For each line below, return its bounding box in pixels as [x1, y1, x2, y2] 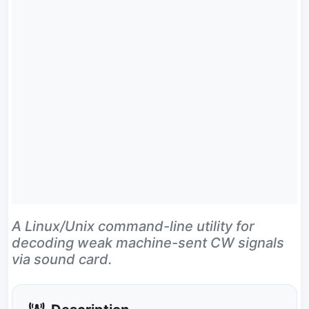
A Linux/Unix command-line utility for [12, 218, 255, 235]
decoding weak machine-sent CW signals [12, 235, 284, 251]
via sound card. [12, 251, 112, 268]
